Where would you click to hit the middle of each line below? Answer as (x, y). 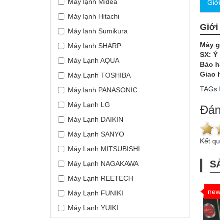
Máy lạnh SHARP (95, 45)
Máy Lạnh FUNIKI (96, 193)
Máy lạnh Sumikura (98, 31)
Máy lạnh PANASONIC (103, 90)
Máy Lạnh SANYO (96, 134)
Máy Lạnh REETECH (100, 178)
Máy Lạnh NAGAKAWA (103, 163)
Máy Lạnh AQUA (94, 60)
